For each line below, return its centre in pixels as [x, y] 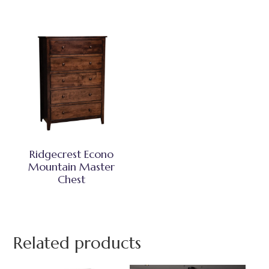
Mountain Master [72, 166]
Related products [77, 243]
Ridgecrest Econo [72, 154]
